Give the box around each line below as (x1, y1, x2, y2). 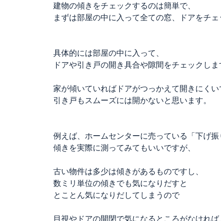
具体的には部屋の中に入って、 (53, 49, 164, 57)
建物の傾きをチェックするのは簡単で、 (53, 1, 195, 10)
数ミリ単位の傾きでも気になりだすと (53, 179, 187, 187)
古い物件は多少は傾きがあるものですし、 (53, 167, 203, 176)
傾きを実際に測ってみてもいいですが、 (53, 144, 195, 152)
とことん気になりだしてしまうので (53, 191, 180, 199)
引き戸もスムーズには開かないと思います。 (53, 96, 211, 105)
